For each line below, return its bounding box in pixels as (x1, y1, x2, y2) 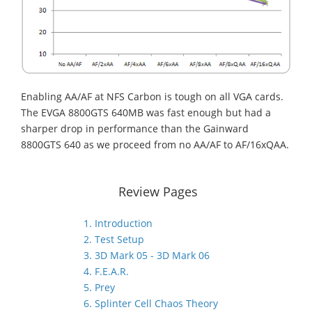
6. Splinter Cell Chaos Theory (84, 296, 218, 310)
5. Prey (84, 280, 115, 294)
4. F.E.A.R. (84, 264, 129, 278)
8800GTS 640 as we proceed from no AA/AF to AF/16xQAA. (21, 137, 289, 151)
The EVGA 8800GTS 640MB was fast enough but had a (21, 105, 271, 119)
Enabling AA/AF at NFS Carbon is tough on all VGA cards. (21, 89, 283, 103)
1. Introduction (84, 216, 153, 230)
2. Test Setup (84, 232, 144, 246)
